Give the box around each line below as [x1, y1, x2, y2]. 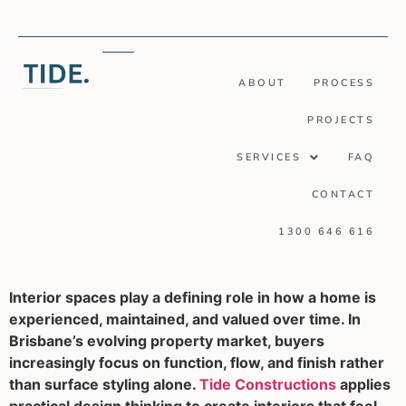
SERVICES [237, 150, 301, 164]
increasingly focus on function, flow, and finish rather [9, 353, 384, 372]
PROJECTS [307, 113, 374, 127]
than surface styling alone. [9, 375, 199, 393]
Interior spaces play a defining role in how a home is [9, 288, 376, 306]
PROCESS [313, 76, 374, 90]
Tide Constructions [199, 375, 336, 393]
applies [336, 375, 391, 393]
